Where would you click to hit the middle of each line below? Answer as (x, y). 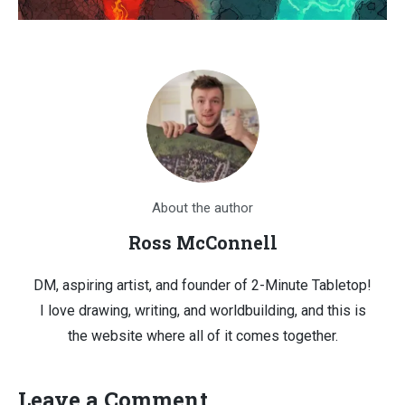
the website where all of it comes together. (202, 335)
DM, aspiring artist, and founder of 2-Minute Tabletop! (202, 285)
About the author (202, 207)
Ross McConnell (202, 242)
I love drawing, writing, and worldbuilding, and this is (202, 310)
